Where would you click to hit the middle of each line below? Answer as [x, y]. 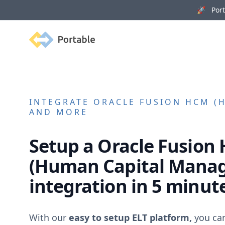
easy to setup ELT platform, [130, 217]
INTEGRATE [61, 102]
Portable [45, 37]
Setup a [63, 146]
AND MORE [58, 112]
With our [49, 217]
